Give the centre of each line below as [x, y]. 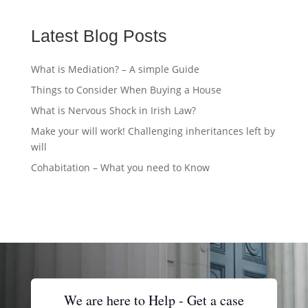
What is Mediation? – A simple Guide [115, 69]
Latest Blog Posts [99, 36]
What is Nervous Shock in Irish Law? [113, 111]
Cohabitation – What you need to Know [120, 168]
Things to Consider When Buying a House [126, 90]
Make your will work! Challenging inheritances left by [153, 131]
